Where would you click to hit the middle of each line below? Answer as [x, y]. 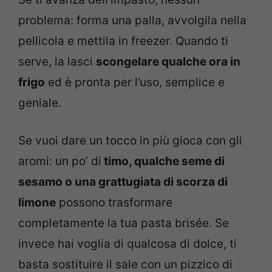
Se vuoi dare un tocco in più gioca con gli [130, 141]
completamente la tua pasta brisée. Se [124, 223]
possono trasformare [114, 203]
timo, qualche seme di [163, 161]
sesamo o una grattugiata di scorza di [123, 182]
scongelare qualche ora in [168, 61]
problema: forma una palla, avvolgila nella [132, 20]
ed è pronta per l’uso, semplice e [135, 82]
